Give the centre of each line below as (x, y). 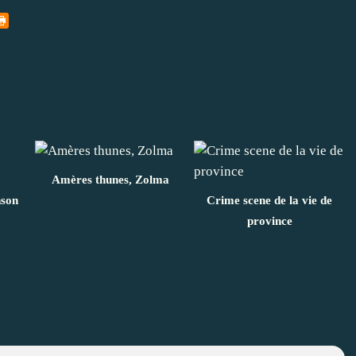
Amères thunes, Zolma (110, 179)
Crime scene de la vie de (269, 200)
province (269, 221)
